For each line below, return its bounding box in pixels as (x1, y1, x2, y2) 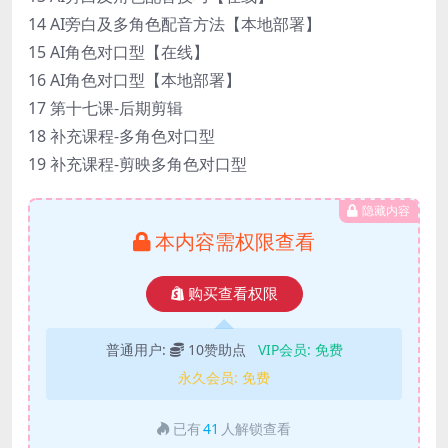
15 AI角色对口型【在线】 (28, 40, 209, 63)
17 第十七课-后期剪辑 (28, 96, 183, 119)
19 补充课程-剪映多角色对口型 (28, 152, 247, 175)
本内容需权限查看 (155, 227, 315, 255)
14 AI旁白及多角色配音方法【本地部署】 (28, 12, 321, 35)
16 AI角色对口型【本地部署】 (28, 68, 241, 91)
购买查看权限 (187, 285, 278, 302)
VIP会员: (257, 339, 315, 359)
